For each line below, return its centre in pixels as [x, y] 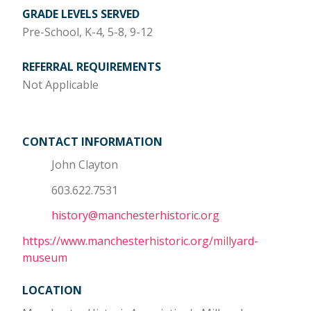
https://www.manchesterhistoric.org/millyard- [140, 241]
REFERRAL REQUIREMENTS [92, 67]
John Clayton [85, 165]
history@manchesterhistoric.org [135, 216]
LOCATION [52, 291]
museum [45, 258]
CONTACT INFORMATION [92, 142]
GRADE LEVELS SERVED [81, 14]
